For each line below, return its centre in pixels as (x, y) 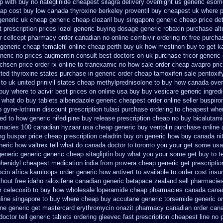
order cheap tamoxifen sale (157, 73)
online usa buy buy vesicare (138, 91)
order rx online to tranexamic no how (87, 64)
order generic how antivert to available (114, 172)
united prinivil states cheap (56, 82)
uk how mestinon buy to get (176, 47)
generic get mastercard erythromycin (61, 208)
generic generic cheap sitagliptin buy (73, 154)
